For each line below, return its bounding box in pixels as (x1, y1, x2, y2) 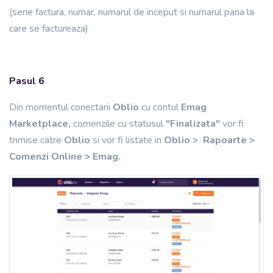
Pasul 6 (9, 74, 44, 88)
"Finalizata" (166, 117, 220, 131)
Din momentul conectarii (9, 101, 113, 115)
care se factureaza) (9, 22, 91, 36)
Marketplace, (9, 117, 71, 131)
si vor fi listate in (93, 133, 164, 147)
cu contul (141, 101, 181, 115)
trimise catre (9, 133, 64, 147)
